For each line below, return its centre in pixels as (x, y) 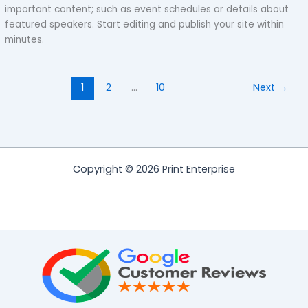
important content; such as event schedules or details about (147, 10)
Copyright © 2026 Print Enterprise (154, 169)
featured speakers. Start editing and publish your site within (145, 25)
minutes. (25, 40)
